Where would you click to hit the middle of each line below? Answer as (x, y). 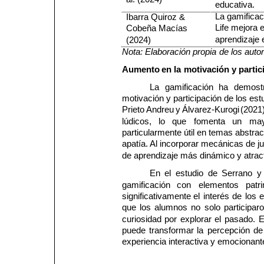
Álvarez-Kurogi (212, 110)
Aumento (141, 69)
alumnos (172, 208)
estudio (190, 174)
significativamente (157, 196)
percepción (230, 230)
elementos (220, 185)
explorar (197, 219)
